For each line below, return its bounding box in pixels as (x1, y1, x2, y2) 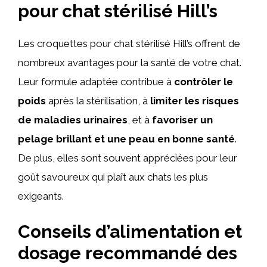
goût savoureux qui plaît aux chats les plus (18, 171, 208, 183)
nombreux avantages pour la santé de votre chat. (18, 57, 241, 69)
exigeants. (18, 190, 64, 202)
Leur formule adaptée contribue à (18, 76, 172, 88)
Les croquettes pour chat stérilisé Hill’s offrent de (18, 38, 240, 49)
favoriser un (150, 114, 213, 126)
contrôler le (172, 76, 233, 88)
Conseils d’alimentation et (18, 221, 242, 242)
